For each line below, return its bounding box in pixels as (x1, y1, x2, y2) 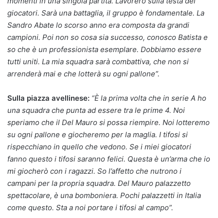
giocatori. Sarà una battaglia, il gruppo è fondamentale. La (7, 8, 204, 18)
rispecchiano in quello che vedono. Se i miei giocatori (7, 142, 191, 151)
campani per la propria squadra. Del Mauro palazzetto (7, 178, 191, 188)
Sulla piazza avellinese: (7, 93, 90, 103)
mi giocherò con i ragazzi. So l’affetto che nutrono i (7, 166, 182, 176)
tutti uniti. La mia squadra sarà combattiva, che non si (7, 56, 189, 66)
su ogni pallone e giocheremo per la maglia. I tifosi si (7, 129, 188, 139)
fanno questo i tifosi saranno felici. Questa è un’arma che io (7, 154, 210, 163)
